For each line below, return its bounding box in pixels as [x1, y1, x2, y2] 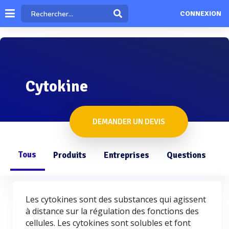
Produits [53, 150, 86, 161]
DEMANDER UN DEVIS [93, 117, 165, 126]
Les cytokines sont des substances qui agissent [26, 194, 206, 205]
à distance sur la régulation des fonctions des [26, 205, 199, 217]
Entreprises [104, 150, 149, 161]
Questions [167, 150, 206, 161]
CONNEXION [179, 9, 221, 18]
